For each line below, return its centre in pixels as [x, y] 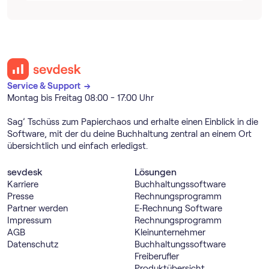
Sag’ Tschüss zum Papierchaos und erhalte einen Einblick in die [133, 122]
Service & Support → [52, 86]
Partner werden [38, 209]
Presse [20, 197]
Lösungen [156, 172]
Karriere [23, 185]
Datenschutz [33, 245]
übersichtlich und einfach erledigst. [77, 146]
